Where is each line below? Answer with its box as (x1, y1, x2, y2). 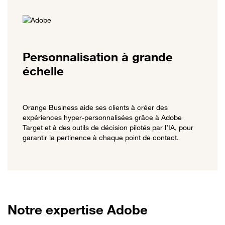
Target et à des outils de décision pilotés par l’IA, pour (23, 123, 193, 132)
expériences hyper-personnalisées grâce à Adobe (23, 113, 182, 122)
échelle (23, 63, 64, 78)
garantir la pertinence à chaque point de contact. (23, 133, 179, 142)
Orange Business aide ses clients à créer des (23, 102, 168, 111)
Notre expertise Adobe (8, 201, 148, 217)
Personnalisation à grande (23, 49, 173, 64)
